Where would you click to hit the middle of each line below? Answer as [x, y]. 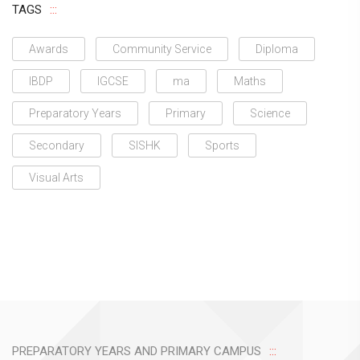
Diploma [277, 49]
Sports [222, 145]
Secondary [57, 145]
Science [270, 113]
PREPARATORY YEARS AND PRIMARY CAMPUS [137, 351]
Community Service [162, 49]
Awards [49, 49]
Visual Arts [56, 178]
